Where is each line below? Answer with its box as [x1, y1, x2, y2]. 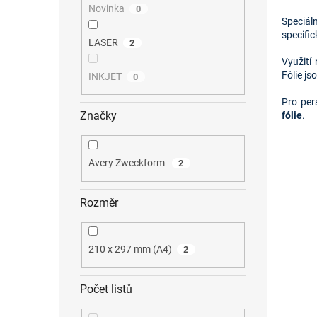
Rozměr [80, 195, 118, 209]
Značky [80, 109, 117, 123]
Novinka [88, 2, 125, 14]
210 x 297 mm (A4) [88, 243, 172, 255]
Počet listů [80, 282, 132, 296]
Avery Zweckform [88, 157, 167, 169]
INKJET [88, 70, 122, 82]
